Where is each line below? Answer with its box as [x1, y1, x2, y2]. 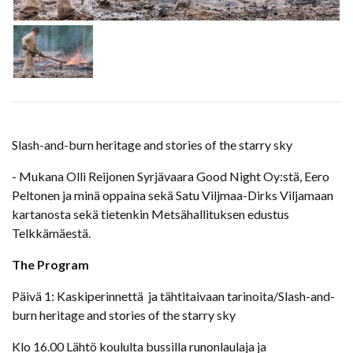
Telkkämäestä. [12, 225, 91, 240]
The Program [12, 256, 89, 272]
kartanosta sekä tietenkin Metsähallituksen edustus [12, 206, 289, 221]
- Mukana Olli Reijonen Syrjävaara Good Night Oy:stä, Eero [12, 168, 329, 184]
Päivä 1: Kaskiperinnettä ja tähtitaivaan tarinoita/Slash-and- [12, 288, 335, 303]
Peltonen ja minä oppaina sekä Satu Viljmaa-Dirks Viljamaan [12, 187, 333, 203]
